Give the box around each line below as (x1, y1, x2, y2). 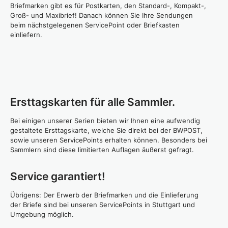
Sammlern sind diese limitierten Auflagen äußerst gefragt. (10, 146, 194, 154)
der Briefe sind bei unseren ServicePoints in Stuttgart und (10, 201, 195, 209)
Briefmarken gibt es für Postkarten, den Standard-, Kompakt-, (10, 2, 206, 10)
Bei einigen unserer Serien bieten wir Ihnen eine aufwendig (10, 117, 200, 125)
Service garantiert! (10, 170, 105, 183)
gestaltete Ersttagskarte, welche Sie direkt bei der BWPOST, (10, 126, 203, 134)
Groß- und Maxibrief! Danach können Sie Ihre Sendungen (10, 11, 193, 19)
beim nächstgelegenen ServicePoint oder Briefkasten (10, 21, 180, 29)
